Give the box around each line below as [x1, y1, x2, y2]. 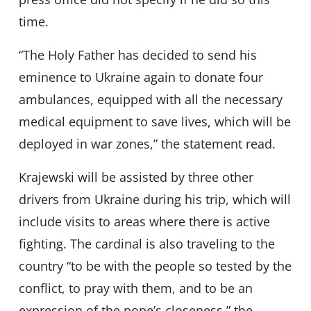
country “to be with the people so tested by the [18, 258, 292, 275]
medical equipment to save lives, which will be [18, 113, 291, 131]
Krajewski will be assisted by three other [18, 169, 253, 186]
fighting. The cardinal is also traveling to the [18, 235, 275, 253]
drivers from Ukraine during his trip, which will [18, 191, 291, 208]
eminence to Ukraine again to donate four [18, 69, 263, 86]
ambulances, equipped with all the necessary [18, 91, 283, 108]
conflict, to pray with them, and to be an [18, 280, 253, 297]
